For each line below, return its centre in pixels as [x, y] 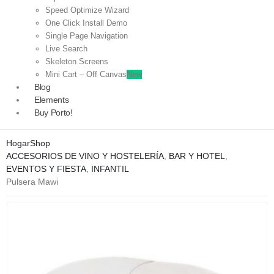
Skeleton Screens [77, 61]
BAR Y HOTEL [197, 156]
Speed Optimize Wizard [87, 10]
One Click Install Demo [86, 23]
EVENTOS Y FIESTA [46, 168]
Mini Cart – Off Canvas [86, 74]
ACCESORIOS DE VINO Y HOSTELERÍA [85, 156]
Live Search [66, 48]
